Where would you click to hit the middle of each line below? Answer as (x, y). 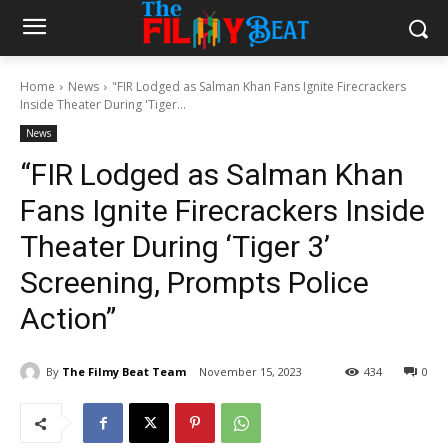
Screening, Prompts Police (194, 282)
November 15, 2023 (250, 372)
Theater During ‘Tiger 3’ (175, 246)
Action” (68, 318)
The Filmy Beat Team (124, 371)
